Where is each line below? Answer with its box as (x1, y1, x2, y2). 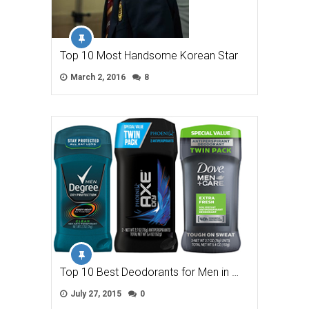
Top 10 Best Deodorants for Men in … (60, 265, 239, 279)
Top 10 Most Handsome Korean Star (60, 48, 238, 62)
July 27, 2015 (68, 288, 121, 299)
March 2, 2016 (68, 72, 126, 82)
